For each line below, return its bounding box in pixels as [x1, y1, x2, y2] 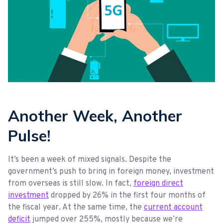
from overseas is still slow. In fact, [8, 178, 133, 189]
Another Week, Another [8, 106, 182, 125]
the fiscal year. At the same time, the [8, 202, 144, 213]
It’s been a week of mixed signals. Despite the [8, 154, 171, 165]
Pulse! [8, 125, 51, 145]
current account [144, 202, 203, 213]
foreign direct [133, 178, 183, 189]
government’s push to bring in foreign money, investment [8, 166, 214, 177]
